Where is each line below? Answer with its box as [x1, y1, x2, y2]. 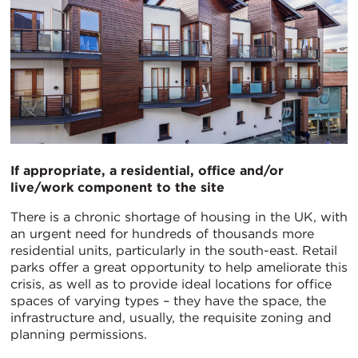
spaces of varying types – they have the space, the [10, 292, 326, 308]
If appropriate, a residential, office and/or [10, 162, 284, 178]
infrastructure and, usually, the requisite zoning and [10, 309, 332, 325]
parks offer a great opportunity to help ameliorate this [10, 259, 348, 275]
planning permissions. [10, 326, 147, 342]
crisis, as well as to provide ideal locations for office [10, 276, 332, 292]
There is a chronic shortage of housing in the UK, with [10, 209, 348, 225]
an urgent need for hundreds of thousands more [10, 225, 314, 241]
